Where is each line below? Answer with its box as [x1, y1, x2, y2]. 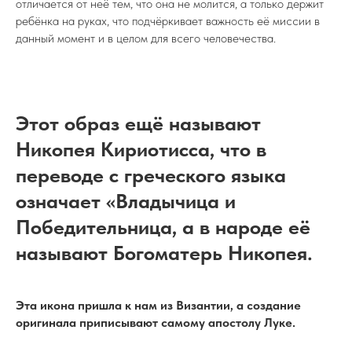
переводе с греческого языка [16, 163, 286, 187]
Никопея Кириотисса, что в [16, 137, 266, 161]
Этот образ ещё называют [16, 111, 261, 135]
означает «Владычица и [16, 189, 236, 213]
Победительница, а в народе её [16, 214, 310, 239]
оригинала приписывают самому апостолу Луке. [16, 315, 295, 330]
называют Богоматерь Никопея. [16, 240, 313, 265]
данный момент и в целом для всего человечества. [16, 31, 276, 46]
